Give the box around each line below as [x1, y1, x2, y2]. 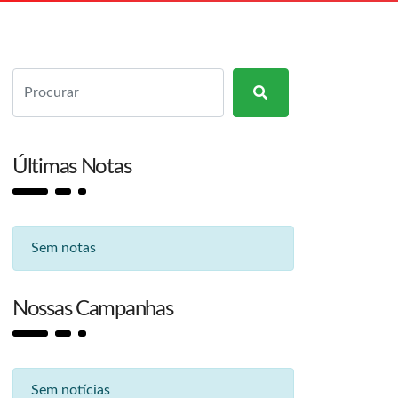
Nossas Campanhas [12, 298, 173, 320]
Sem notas [31, 241, 96, 255]
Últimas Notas [12, 156, 131, 178]
